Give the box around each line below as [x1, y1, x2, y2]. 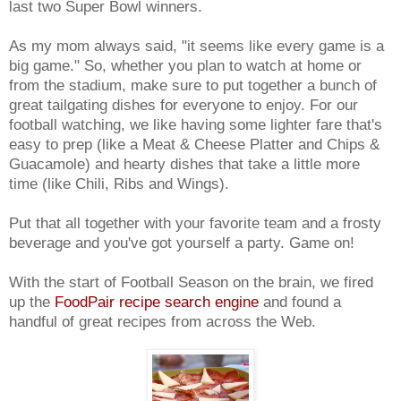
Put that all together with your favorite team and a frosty [9, 214, 381, 233]
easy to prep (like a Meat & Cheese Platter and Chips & [9, 135, 380, 154]
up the [9, 293, 55, 311]
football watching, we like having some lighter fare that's [9, 115, 382, 134]
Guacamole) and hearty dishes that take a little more [9, 155, 360, 174]
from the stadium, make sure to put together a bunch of [9, 76, 377, 95]
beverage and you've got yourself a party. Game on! [9, 234, 354, 252]
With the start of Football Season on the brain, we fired [9, 273, 373, 292]
